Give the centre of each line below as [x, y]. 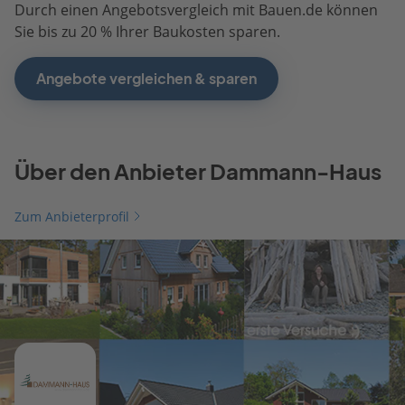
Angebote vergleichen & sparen [146, 78]
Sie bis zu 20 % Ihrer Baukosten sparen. [147, 31]
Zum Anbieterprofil [72, 216]
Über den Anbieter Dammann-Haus [198, 171]
